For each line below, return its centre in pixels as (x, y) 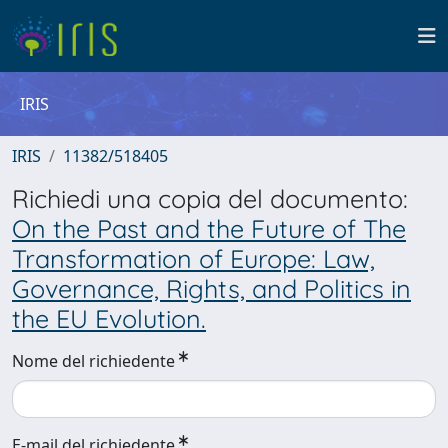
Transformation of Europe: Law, (193, 258)
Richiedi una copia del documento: (210, 198)
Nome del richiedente (93, 361)
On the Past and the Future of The (209, 228)
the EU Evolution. (109, 318)
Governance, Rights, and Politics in (211, 288)
